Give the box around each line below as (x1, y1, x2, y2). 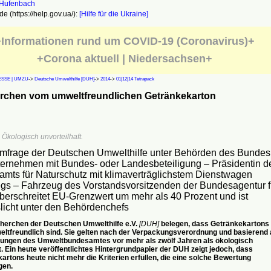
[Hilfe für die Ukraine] (79, 10, 148, 18)
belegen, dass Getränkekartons (158, 219, 269, 228)
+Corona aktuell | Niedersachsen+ (36, 53, 212, 65)
